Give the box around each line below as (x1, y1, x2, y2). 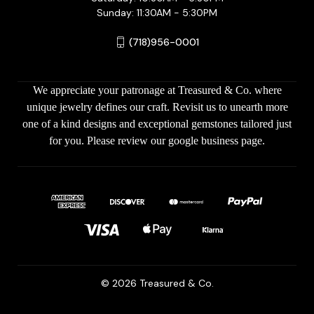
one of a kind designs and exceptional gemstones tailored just (22, 117, 292, 130)
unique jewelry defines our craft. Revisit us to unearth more (26, 100, 288, 113)
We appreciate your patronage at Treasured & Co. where (32, 83, 282, 96)
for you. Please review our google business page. (49, 134, 265, 146)
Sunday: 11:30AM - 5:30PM (97, 6, 217, 19)
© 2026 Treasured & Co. (100, 276, 214, 289)
